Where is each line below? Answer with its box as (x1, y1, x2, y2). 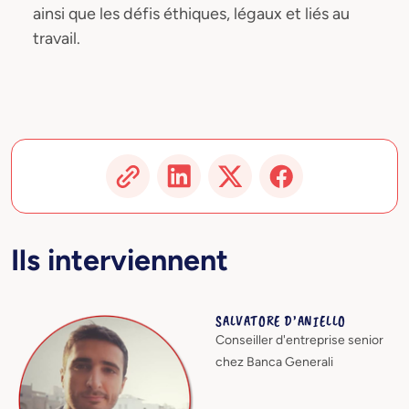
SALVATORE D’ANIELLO (215, 311, 347, 330)
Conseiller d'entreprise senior (215, 331, 383, 348)
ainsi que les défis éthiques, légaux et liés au (33, 3, 350, 24)
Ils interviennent (11, 241, 228, 278)
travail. (33, 27, 80, 48)
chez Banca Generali (215, 353, 333, 370)
